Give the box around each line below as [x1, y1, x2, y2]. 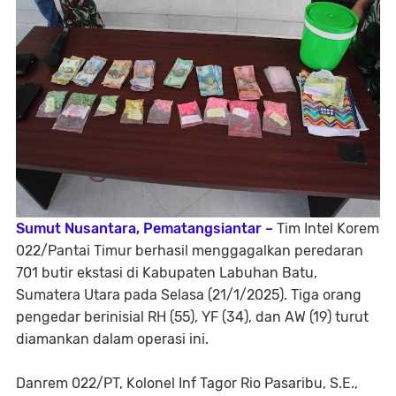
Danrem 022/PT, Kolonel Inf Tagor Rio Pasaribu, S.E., [16, 375, 358, 392]
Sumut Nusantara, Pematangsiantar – [16, 220, 273, 238]
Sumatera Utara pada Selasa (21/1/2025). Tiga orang [16, 286, 362, 304]
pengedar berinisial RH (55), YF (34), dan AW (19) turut [16, 308, 369, 326]
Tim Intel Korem [273, 220, 379, 238]
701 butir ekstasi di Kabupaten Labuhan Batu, [16, 264, 317, 282]
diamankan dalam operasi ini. [16, 331, 209, 348]
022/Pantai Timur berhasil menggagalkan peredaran [16, 242, 363, 260]
